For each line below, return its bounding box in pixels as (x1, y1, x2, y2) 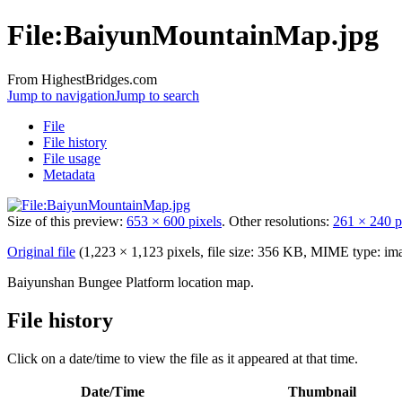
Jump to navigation (7, 87, 115, 103)
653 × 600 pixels (127, 213, 222, 229)
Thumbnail (287, 383, 356, 399)
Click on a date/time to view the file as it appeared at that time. (7, 350, 358, 366)
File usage (43, 150, 100, 166)
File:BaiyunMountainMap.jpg (7, 19, 379, 52)
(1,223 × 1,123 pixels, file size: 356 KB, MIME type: (79, 243, 384, 259)
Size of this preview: (7, 213, 127, 229)
